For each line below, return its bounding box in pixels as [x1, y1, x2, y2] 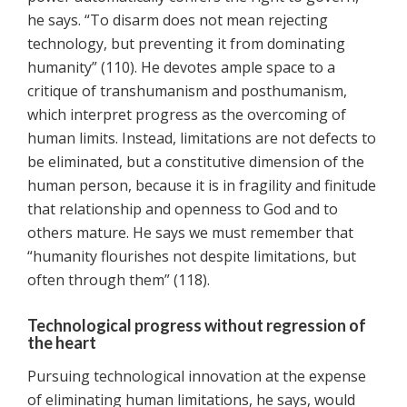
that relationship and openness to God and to [27, 199, 338, 220]
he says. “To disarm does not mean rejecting [27, 10, 328, 31]
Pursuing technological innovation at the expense [27, 366, 366, 387]
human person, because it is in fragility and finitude [27, 175, 376, 196]
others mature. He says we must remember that [27, 223, 353, 243]
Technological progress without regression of [27, 315, 366, 336]
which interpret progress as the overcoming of [27, 104, 346, 125]
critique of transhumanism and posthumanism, [27, 81, 347, 102]
